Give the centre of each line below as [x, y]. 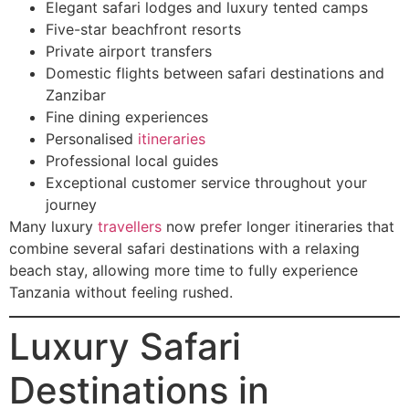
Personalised [92, 138]
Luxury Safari [125, 347]
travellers [130, 226]
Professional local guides [132, 160]
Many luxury [53, 226]
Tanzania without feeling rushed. [121, 292]
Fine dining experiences [127, 116]
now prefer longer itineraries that [278, 226]
